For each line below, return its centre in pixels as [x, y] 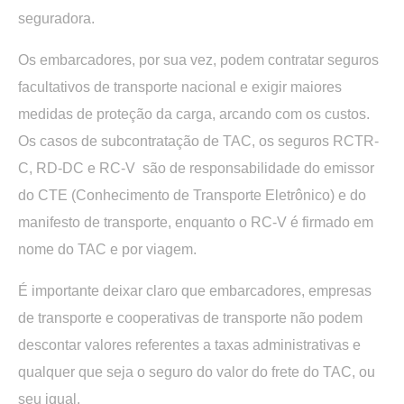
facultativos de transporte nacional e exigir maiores [180, 87]
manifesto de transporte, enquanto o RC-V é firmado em [196, 222]
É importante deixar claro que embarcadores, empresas [195, 290]
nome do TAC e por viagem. [107, 249]
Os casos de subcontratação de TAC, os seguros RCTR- [198, 141]
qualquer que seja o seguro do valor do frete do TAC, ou [197, 372]
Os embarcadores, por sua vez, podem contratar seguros [198, 60]
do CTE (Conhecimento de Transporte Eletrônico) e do [192, 195]
